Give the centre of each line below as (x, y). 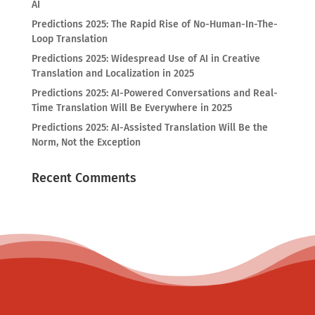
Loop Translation (69, 39)
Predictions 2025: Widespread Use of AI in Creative (146, 59)
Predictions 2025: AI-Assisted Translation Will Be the (149, 128)
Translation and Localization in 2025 (112, 73)
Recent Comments (84, 178)
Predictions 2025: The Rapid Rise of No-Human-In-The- (154, 24)
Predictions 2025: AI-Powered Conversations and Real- (154, 93)
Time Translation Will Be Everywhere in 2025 (131, 108)
